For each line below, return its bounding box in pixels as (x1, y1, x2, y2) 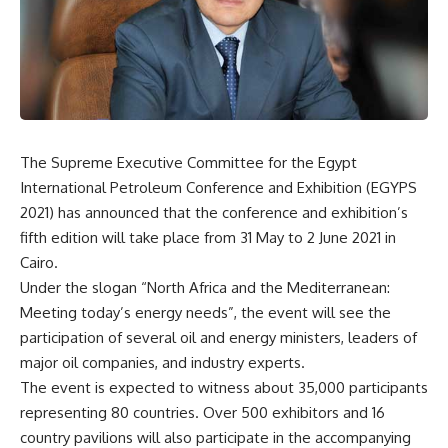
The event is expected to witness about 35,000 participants (20, 377, 428, 397)
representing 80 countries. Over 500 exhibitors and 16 (20, 402, 385, 422)
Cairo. (20, 252, 58, 272)
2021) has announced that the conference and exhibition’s (20, 202, 408, 222)
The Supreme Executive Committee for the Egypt (20, 152, 357, 172)
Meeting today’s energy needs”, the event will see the (20, 302, 391, 322)
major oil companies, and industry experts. (20, 352, 305, 372)
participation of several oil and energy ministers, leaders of (20, 327, 417, 347)
